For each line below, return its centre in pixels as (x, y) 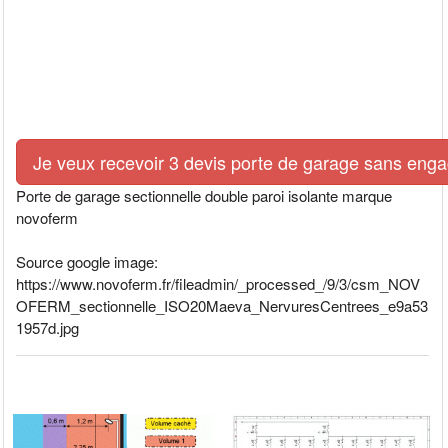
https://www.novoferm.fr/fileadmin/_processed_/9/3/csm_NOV (218, 284)
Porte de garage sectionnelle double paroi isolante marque (204, 196)
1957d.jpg (48, 328)
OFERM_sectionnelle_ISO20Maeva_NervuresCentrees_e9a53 (222, 306)
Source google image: (87, 262)
